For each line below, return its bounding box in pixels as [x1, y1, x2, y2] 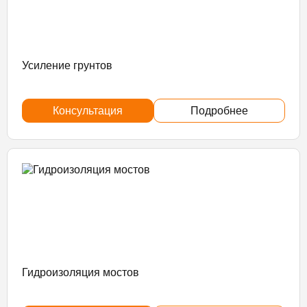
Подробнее [191, 105, 248, 117]
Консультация [53, 105, 123, 117]
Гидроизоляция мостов [22, 266, 139, 278]
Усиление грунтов [22, 59, 112, 71]
